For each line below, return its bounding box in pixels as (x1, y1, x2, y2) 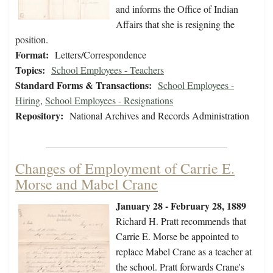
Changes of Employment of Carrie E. (15, 158, 235, 179)
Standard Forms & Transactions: (15, 78, 152, 93)
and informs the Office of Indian (116, 2, 238, 16)
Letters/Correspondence (55, 48, 146, 62)
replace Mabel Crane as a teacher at (116, 245, 252, 258)
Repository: (15, 108, 63, 123)
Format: (15, 48, 49, 62)
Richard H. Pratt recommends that (116, 214, 246, 228)
